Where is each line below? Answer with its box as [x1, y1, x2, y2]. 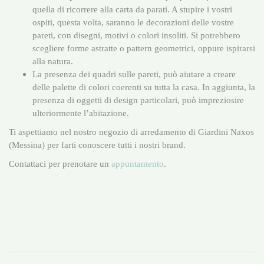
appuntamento [111, 158, 164, 169]
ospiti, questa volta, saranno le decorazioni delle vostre [32, 16, 234, 27]
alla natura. [32, 55, 73, 66]
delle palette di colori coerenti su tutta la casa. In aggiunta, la [32, 81, 255, 92]
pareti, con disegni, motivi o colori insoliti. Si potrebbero [32, 29, 240, 40]
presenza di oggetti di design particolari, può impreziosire [32, 94, 244, 105]
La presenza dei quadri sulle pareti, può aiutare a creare [32, 68, 236, 79]
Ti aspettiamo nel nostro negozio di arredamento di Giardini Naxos [9, 126, 254, 137]
